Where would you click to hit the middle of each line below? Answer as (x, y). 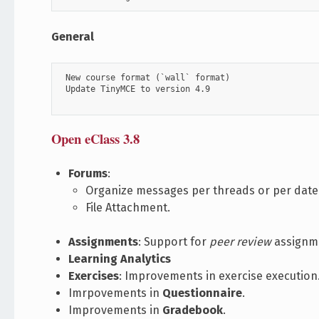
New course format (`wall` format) (146, 78)
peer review (241, 242)
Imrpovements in (116, 293)
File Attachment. (128, 208)
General (73, 37)
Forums (88, 174)
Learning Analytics (120, 259)
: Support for (174, 242)
